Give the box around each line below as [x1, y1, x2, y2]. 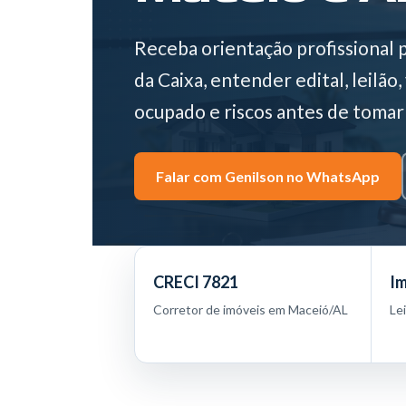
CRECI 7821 [152, 272, 238, 292]
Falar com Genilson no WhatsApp [155, 168, 380, 185]
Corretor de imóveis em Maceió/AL [152, 302, 348, 317]
